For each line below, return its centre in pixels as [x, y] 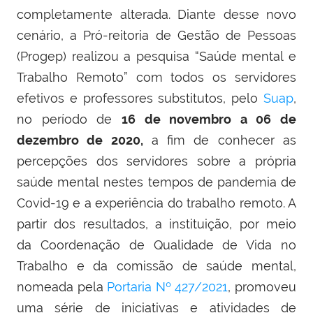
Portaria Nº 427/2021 [168, 287]
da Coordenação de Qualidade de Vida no [156, 245]
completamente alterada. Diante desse [141, 15]
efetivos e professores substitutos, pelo [140, 99]
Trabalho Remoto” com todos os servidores [156, 78]
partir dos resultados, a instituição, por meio [156, 224]
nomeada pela [62, 287]
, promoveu [262, 287]
